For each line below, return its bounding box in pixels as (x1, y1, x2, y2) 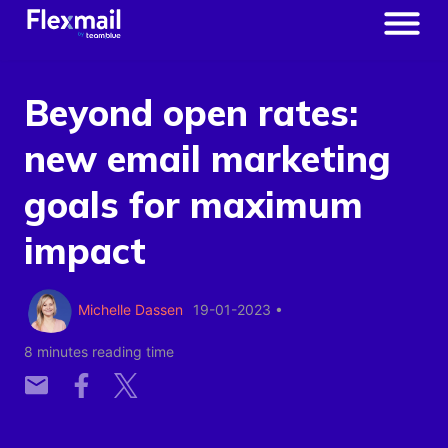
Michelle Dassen (78, 301, 183, 319)
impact (24, 228, 146, 273)
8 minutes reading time (24, 342, 174, 360)
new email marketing (24, 136, 391, 181)
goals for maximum (24, 182, 363, 227)
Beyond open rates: (24, 90, 358, 135)
